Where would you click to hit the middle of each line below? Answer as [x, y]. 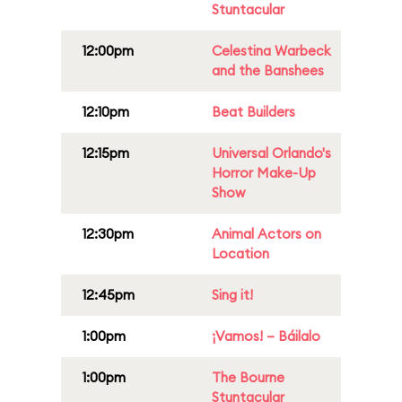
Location [240, 253]
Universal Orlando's [271, 153]
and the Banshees [268, 70]
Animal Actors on [267, 234]
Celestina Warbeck [271, 51]
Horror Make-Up [264, 173]
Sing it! [232, 295]
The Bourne [248, 377]
